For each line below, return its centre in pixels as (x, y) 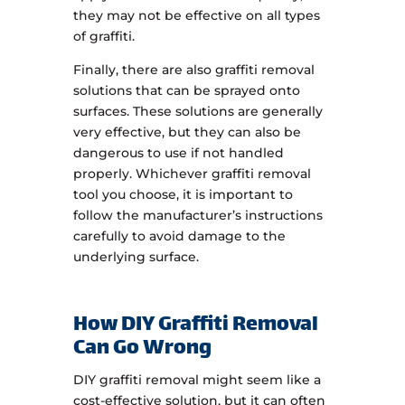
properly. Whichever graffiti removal (192, 174)
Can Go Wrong (142, 349)
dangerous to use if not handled (178, 153)
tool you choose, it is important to (183, 195)
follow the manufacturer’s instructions (198, 216)
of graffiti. (104, 37)
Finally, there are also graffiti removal (193, 70)
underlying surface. (136, 257)
